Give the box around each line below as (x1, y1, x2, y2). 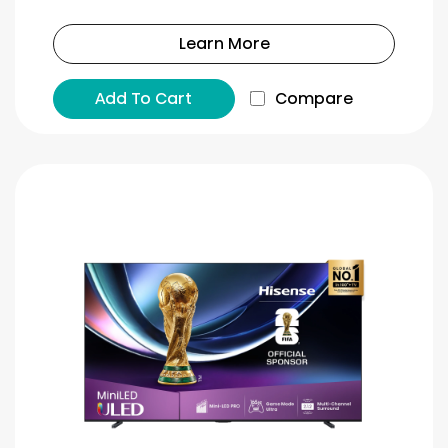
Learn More (178, 31, 270, 55)
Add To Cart (95, 86, 193, 110)
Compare (274, 86, 353, 110)
